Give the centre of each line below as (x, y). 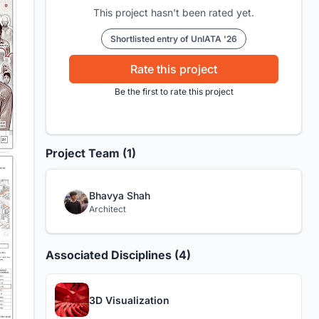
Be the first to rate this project (174, 92)
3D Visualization (129, 300)
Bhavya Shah (120, 196)
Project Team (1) (91, 153)
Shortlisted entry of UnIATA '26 (174, 39)
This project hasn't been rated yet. (174, 13)
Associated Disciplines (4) (118, 255)
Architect (108, 209)
